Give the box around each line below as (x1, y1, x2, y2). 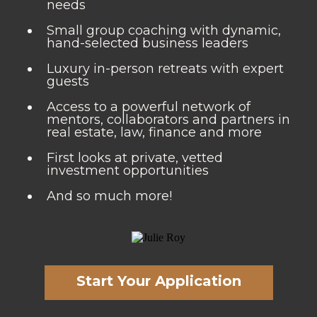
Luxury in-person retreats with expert (47, 61, 284, 76)
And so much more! (47, 188, 172, 204)
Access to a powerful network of (47, 99, 250, 115)
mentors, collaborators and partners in (47, 112, 290, 127)
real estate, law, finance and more (47, 125, 262, 140)
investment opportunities (47, 163, 209, 178)
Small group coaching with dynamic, (47, 23, 281, 38)
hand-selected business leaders (47, 35, 248, 51)
